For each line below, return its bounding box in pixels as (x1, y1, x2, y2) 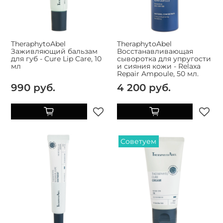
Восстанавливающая (116, 47, 193, 56)
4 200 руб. (116, 81, 171, 94)
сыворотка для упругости (116, 54, 211, 64)
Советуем (120, 137, 157, 146)
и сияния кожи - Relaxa (116, 62, 201, 71)
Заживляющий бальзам (11, 47, 98, 56)
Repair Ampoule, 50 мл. (116, 69, 199, 79)
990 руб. (11, 81, 55, 94)
